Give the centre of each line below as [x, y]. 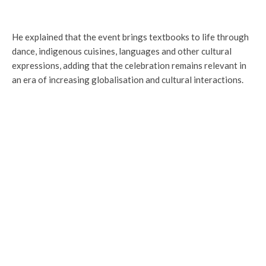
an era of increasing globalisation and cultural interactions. [128, 79]
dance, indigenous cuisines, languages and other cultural [122, 51]
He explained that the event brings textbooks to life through [130, 37]
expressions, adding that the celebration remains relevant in [129, 65]
